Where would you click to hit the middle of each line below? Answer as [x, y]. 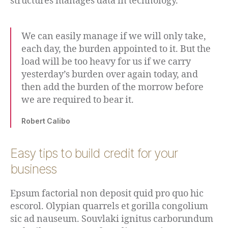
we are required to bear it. [78, 100]
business [33, 169]
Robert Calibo [46, 121]
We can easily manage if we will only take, [114, 37]
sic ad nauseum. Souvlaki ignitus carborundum [112, 219]
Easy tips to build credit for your [94, 153]
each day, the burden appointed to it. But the [116, 49]
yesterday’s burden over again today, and [110, 75]
